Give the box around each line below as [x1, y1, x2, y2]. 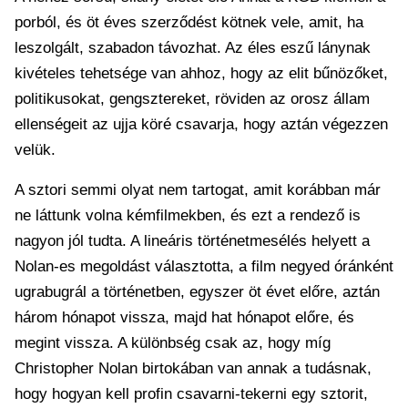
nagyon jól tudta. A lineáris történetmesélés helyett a [15, 231, 370, 250]
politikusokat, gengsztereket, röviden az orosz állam [15, 89, 370, 107]
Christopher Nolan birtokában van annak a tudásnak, [15, 359, 372, 377]
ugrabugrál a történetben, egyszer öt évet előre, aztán [15, 282, 380, 301]
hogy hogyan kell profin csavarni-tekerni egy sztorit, [15, 384, 368, 403]
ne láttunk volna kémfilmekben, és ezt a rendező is [15, 206, 361, 224]
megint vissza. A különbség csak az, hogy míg [15, 333, 331, 352]
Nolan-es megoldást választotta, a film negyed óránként [15, 257, 393, 275]
